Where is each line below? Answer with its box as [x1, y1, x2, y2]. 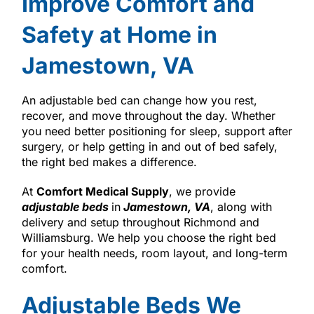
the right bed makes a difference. [21, 154, 197, 169]
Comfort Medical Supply [36, 184, 169, 198]
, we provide [168, 184, 235, 198]
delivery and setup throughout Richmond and [21, 214, 259, 229]
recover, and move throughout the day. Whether [21, 108, 275, 123]
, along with [210, 199, 272, 214]
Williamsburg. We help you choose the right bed [21, 230, 276, 245]
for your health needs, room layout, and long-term [21, 245, 287, 260]
